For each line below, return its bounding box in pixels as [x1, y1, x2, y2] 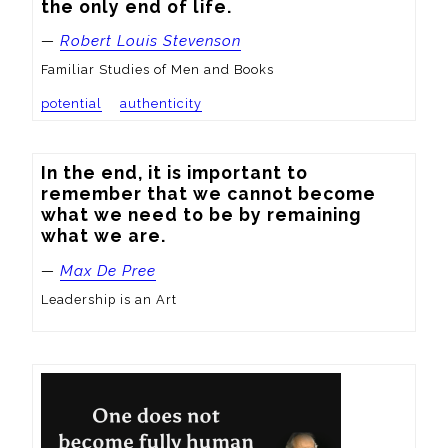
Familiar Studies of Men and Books [41, 62, 274, 78]
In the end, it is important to [41, 162, 308, 184]
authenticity [119, 96, 202, 112]
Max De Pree [60, 261, 156, 280]
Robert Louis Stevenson [60, 31, 241, 50]
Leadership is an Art [41, 292, 177, 308]
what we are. [41, 225, 166, 247]
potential [41, 96, 102, 112]
